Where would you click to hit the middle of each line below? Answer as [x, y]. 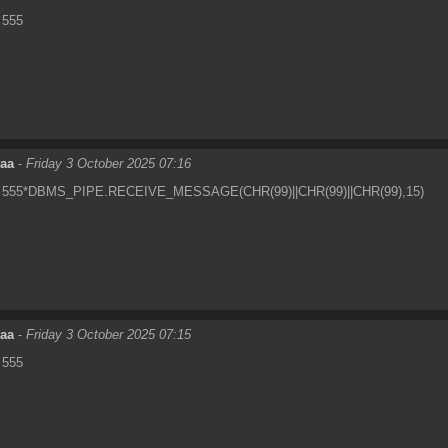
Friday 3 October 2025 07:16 [108, 163]
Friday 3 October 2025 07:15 [108, 334]
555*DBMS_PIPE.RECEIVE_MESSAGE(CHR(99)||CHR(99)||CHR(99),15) [213, 191]
